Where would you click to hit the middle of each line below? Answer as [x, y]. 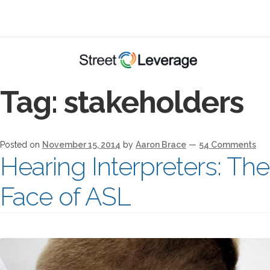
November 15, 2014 [81, 145]
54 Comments [228, 145]
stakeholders [154, 102]
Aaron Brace [161, 145]
